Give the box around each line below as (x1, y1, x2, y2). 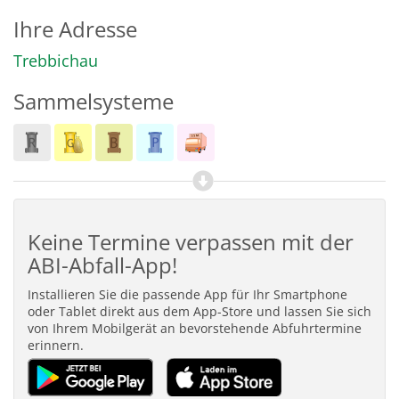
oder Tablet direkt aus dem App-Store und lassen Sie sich (28, 303, 371, 320)
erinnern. (28, 337, 84, 354)
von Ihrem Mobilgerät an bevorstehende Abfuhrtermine (28, 320, 362, 337)
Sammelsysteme (13, 86, 174, 116)
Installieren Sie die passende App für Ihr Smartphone (28, 286, 347, 303)
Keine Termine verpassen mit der (28, 227, 354, 256)
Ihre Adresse (13, 14, 137, 44)
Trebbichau (13, 50, 98, 71)
